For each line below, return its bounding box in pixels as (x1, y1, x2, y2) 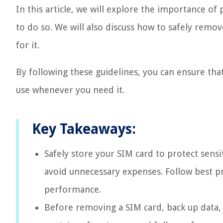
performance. (44, 184, 101, 195)
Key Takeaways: (32, 121, 136, 137)
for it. (16, 40, 39, 50)
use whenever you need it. (16, 85, 124, 95)
